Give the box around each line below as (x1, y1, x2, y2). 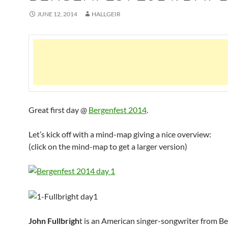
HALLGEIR (92, 10, 121, 18)
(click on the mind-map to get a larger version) (28, 141, 187, 151)
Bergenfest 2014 (89, 105, 147, 115)
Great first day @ (28, 105, 89, 115)
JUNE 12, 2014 (37, 10, 77, 18)
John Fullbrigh (28, 215, 79, 225)
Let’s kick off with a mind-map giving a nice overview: (28, 129, 211, 139)
